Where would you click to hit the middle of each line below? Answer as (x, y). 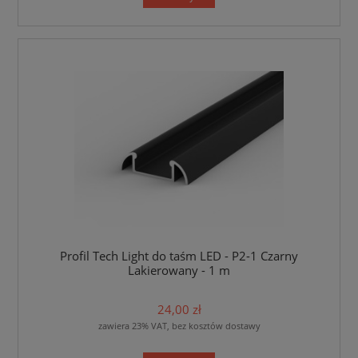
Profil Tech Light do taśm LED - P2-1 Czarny (179, 257)
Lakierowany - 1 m (179, 271)
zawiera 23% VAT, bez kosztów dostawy (179, 325)
